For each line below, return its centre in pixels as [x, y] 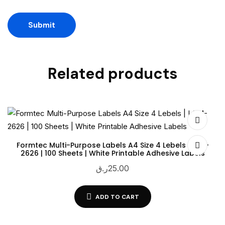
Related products [113, 74]
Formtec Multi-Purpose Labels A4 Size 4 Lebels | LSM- [113, 145]
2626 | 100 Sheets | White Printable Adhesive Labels [113, 153]
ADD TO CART [117, 197]
